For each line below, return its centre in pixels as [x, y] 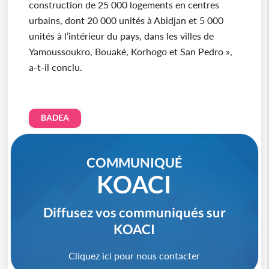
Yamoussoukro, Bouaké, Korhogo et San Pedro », [130, 52]
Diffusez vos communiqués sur [134, 212]
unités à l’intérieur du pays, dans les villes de [121, 36]
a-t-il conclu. [55, 67]
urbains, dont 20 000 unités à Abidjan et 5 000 [126, 20]
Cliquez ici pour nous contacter [134, 255]
